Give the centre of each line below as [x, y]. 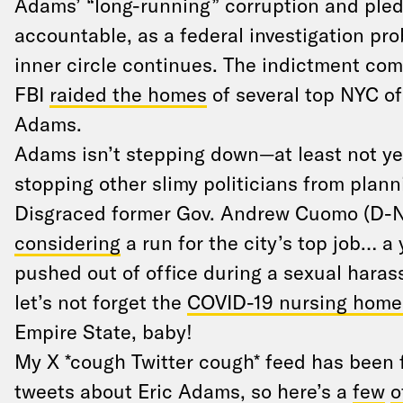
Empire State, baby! [103, 331]
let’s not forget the [100, 301]
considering [67, 242]
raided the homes [128, 94]
